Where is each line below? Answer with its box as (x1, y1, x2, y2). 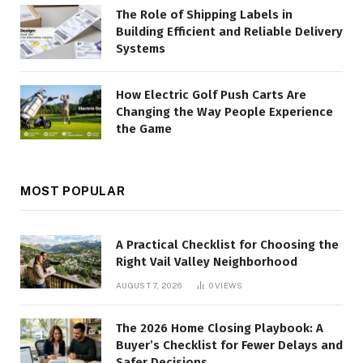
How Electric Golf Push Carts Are (116, 88, 306, 102)
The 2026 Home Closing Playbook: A (116, 320, 323, 335)
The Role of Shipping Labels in (116, 7, 293, 23)
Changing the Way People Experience (116, 105, 333, 119)
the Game (116, 122, 172, 136)
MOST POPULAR (20, 183, 126, 198)
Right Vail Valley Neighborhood (116, 254, 297, 269)
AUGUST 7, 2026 (116, 280, 182, 290)
